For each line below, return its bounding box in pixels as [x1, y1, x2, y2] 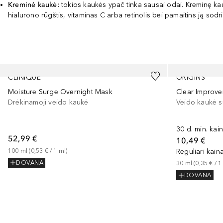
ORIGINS [176, 73, 206, 82]
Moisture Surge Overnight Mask [8, 88, 112, 96]
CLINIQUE [8, 73, 41, 82]
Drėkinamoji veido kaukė [8, 98, 89, 107]
